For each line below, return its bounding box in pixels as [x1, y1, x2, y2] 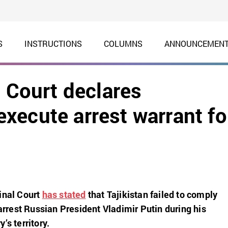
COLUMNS [103, 38, 142, 49]
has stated [42, 188, 86, 201]
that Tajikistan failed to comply [85, 188, 218, 201]
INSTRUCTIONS [24, 38, 82, 49]
